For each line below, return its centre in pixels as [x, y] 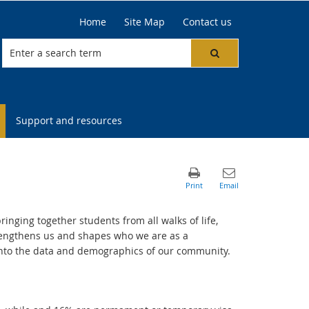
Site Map [144, 22]
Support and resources [69, 120]
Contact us [207, 22]
